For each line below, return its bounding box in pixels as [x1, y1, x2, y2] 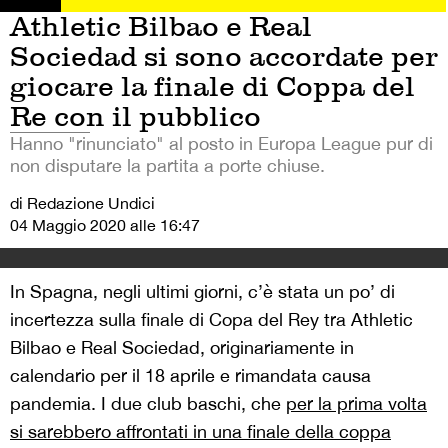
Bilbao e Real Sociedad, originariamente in [10, 336, 354, 358]
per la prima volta [286, 392, 427, 414]
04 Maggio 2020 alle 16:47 [10, 215, 200, 234]
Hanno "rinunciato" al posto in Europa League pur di [10, 132, 433, 154]
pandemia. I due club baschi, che [10, 392, 286, 414]
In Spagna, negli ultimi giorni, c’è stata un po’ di [10, 280, 395, 302]
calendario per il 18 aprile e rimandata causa [10, 364, 371, 386]
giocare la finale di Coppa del [10, 69, 415, 103]
